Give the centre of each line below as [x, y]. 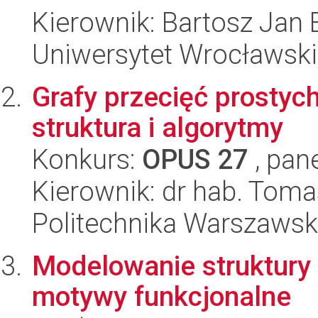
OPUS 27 [195, 159]
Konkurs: [87, 159]
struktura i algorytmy [158, 127]
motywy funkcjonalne [161, 296]
